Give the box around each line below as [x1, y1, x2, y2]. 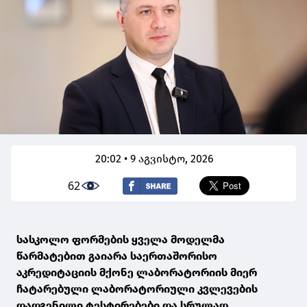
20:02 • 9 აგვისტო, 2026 [95, 152, 214, 166]
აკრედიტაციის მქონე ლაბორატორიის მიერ [16, 266, 257, 280]
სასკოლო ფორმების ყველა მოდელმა [16, 233, 225, 247]
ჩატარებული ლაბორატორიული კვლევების [16, 282, 258, 296]
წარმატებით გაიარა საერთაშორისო [16, 249, 217, 263]
